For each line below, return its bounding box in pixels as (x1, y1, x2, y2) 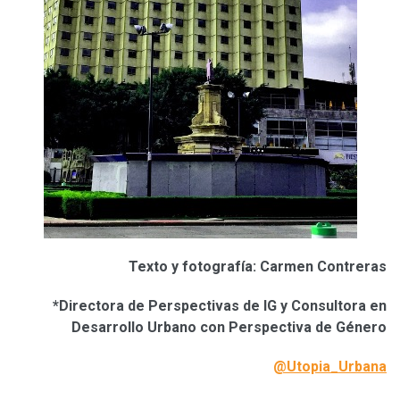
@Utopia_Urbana (273, 357, 387, 375)
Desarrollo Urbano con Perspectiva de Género (71, 318, 387, 336)
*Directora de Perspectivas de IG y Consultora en (53, 296, 387, 314)
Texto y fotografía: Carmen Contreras (129, 257, 387, 275)
